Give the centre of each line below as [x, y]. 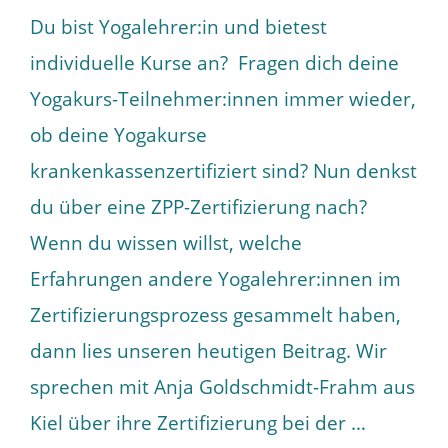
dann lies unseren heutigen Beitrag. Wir [208, 351]
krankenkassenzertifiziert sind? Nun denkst [223, 171]
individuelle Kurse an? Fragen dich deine [214, 63]
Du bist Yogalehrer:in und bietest [178, 27]
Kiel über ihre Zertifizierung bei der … [198, 423]
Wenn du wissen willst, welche [166, 243]
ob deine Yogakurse [118, 135]
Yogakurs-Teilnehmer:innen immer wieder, [223, 99]
